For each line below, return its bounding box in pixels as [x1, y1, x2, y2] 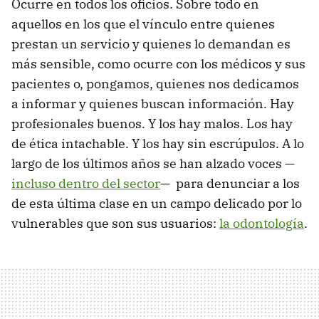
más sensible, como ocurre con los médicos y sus [11, 55, 305, 72]
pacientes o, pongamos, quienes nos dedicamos [11, 75, 299, 92]
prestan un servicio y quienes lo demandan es [11, 35, 291, 52]
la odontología [219, 214, 304, 231]
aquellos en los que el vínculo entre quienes [11, 15, 275, 32]
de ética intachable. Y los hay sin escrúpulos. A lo [11, 135, 304, 152]
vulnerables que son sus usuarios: [11, 214, 219, 231]
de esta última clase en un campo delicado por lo [11, 194, 302, 211]
